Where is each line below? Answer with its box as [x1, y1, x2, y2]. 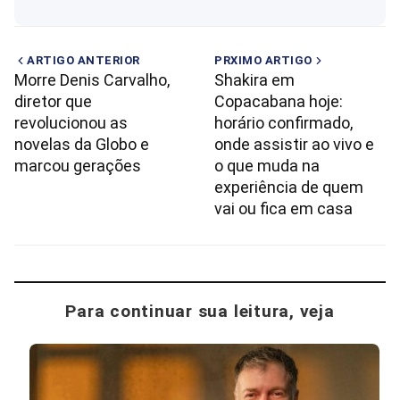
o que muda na [214, 156, 320, 176]
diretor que [14, 92, 92, 112]
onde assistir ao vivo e [214, 135, 374, 154]
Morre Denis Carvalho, [14, 71, 170, 90]
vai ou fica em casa [214, 199, 353, 219]
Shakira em [214, 71, 295, 90]
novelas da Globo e [14, 135, 149, 154]
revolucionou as [14, 113, 128, 133]
